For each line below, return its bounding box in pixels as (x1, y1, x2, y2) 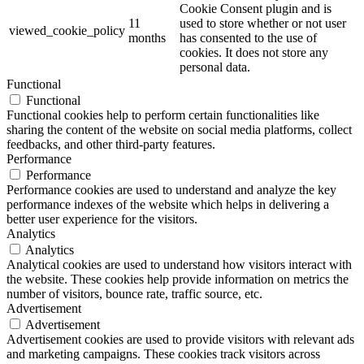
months (128, 31, 166, 45)
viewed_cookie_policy (9, 24, 125, 38)
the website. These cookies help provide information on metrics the (6, 272, 349, 287)
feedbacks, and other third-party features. (6, 137, 215, 152)
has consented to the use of (180, 31, 317, 45)
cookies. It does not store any (180, 45, 328, 60)
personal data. (180, 60, 250, 75)
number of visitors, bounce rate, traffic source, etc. (6, 287, 262, 301)
